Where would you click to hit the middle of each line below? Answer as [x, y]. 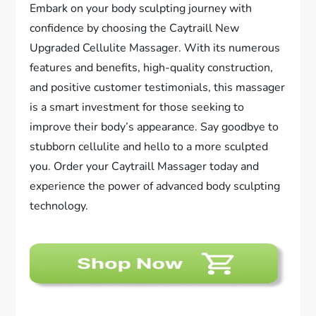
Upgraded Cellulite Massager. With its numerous [155, 48]
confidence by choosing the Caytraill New [135, 28]
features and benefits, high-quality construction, [152, 67]
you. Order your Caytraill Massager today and [145, 166]
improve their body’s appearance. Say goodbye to [154, 127]
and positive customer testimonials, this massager [158, 87]
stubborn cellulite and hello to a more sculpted [149, 146]
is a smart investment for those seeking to [137, 107]
